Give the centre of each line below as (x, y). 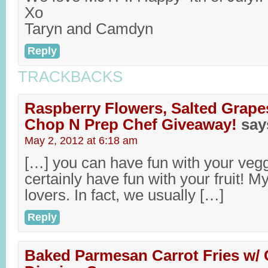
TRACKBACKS (70, 77)
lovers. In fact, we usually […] (124, 195)
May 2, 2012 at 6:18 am (81, 141)
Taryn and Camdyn (89, 29)
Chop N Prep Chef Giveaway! (131, 124)
